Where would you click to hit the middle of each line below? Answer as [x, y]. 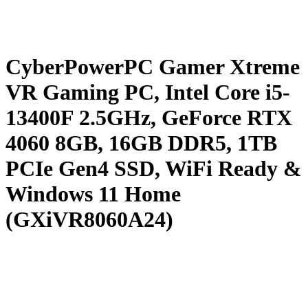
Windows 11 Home [93, 194]
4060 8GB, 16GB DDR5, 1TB [141, 143]
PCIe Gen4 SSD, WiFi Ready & [154, 169]
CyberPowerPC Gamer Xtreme [153, 67]
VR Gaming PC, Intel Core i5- [148, 92]
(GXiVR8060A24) [89, 220]
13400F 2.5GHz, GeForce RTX [149, 118]
